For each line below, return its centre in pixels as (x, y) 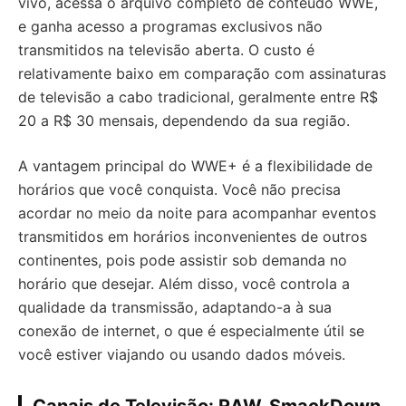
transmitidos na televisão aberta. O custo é (166, 50)
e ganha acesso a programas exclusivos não (170, 27)
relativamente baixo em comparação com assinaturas (202, 74)
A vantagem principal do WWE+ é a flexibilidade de (195, 166)
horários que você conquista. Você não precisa (179, 190)
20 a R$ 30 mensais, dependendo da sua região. (184, 121)
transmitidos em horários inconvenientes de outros (193, 237)
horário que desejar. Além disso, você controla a (184, 284)
